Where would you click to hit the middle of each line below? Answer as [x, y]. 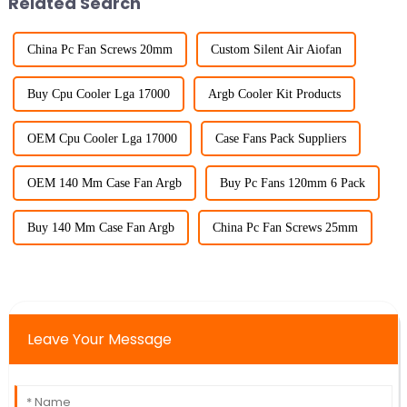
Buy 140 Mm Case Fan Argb [100, 228]
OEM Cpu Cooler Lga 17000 [102, 139]
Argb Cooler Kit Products [274, 94]
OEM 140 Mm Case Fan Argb [104, 184]
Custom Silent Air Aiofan [276, 50]
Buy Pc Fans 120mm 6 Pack [292, 184]
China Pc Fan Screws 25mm [285, 228]
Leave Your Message [99, 340]
